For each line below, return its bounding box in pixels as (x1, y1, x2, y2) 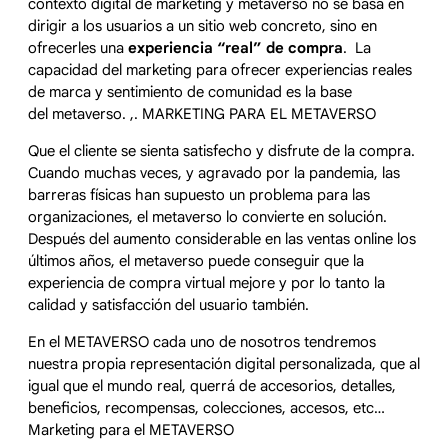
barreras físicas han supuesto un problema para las (28, 185, 370, 204)
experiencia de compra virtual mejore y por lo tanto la (28, 273, 385, 292)
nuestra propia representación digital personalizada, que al (28, 354, 420, 373)
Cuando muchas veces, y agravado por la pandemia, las (28, 163, 400, 182)
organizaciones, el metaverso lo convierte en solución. (28, 207, 387, 226)
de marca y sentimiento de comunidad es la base (28, 83, 352, 102)
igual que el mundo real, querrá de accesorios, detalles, (28, 376, 396, 395)
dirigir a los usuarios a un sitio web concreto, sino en (28, 17, 377, 36)
